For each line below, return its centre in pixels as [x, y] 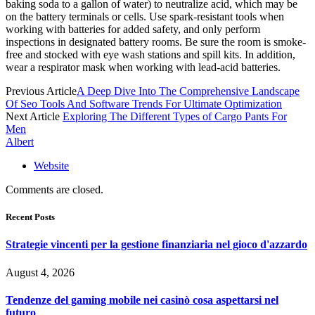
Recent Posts [30, 217]
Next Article [34, 117]
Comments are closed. [54, 190]
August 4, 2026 [40, 272]
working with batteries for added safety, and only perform [133, 30]
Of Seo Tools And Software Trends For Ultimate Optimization [144, 104]
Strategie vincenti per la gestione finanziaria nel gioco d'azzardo [156, 245]
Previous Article [41, 91]
